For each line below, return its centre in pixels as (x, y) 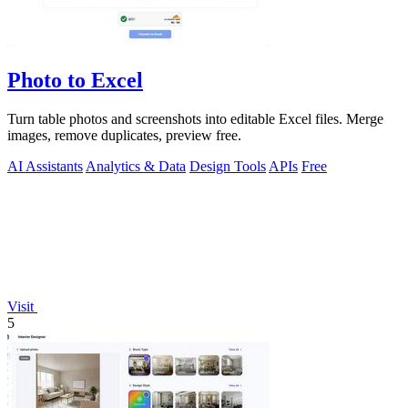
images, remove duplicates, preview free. (124, 136)
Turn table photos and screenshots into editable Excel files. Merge (195, 119)
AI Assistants (45, 167)
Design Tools (228, 167)
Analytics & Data (136, 167)
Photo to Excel (75, 81)
